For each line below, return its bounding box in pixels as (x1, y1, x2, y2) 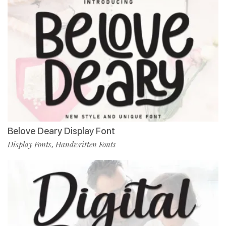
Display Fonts (8, 139, 51, 149)
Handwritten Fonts (55, 139, 116, 149)
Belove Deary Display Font (8, 125, 115, 136)
